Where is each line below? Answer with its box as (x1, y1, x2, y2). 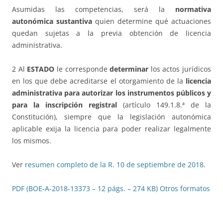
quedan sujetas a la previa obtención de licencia (12, 28, 211, 38)
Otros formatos (160, 184, 210, 194)
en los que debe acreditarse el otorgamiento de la (12, 76, 186, 86)
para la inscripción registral (12, 100, 117, 110)
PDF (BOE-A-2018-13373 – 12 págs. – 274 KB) (12, 184, 158, 194)
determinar (110, 64, 149, 74)
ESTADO (27, 64, 55, 74)
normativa (175, 4, 211, 14)
